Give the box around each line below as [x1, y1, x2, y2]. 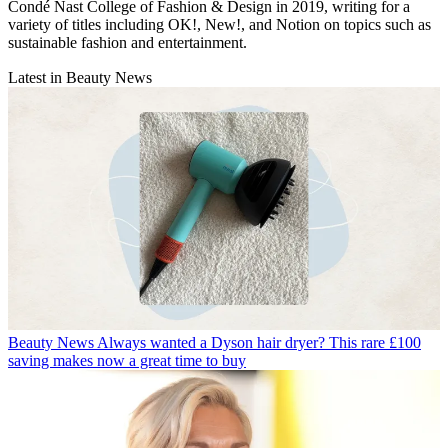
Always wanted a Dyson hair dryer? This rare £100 [97, 334, 421, 352]
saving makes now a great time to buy [8, 352, 246, 370]
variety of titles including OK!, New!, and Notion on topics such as [8, 16, 431, 34]
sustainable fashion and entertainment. [8, 34, 247, 52]
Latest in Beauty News [8, 69, 152, 87]
